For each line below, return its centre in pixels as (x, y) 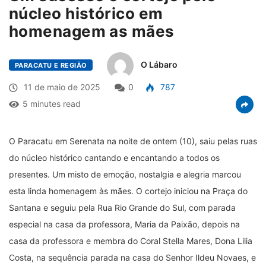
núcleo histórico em (86, 13)
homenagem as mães (92, 31)
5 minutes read (52, 103)
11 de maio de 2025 (61, 87)
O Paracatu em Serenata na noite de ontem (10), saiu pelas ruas (133, 141)
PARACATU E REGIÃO (51, 65)
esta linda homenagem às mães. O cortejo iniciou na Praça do (128, 191)
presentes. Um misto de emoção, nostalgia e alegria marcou (125, 174)
